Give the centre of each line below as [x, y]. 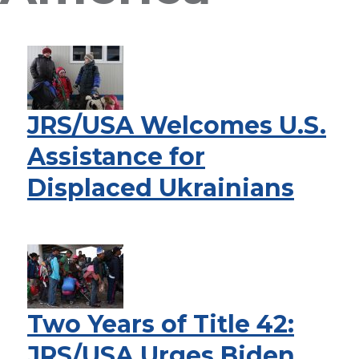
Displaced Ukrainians [161, 188]
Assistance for [116, 157]
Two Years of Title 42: [161, 324]
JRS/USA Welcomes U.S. [177, 125]
